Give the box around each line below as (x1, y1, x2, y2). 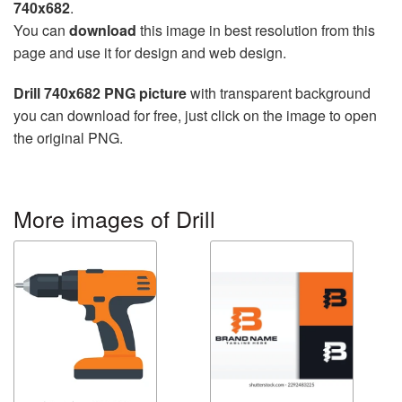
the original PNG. (13, 127, 123, 148)
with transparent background (187, 82, 371, 103)
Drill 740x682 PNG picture (13, 82, 187, 103)
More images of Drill (13, 201, 215, 234)
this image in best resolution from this (136, 19, 375, 40)
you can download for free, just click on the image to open (13, 104, 377, 126)
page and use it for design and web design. (13, 41, 286, 63)
